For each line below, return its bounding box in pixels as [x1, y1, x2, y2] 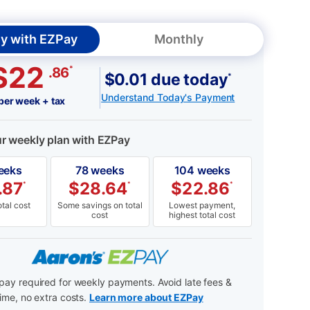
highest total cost [169, 210, 236, 221]
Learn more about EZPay [89, 291, 203, 304]
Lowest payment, [169, 200, 236, 211]
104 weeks [174, 163, 230, 178]
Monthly [154, 32, 204, 47]
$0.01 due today [104, 69, 228, 89]
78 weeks [75, 163, 125, 178]
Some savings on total [57, 200, 143, 211]
